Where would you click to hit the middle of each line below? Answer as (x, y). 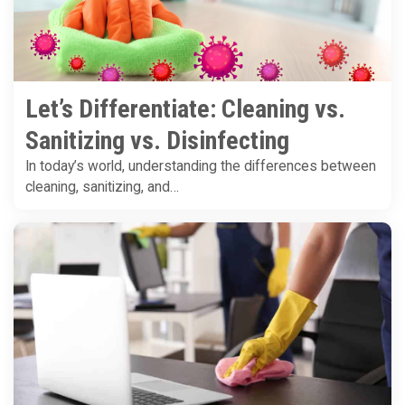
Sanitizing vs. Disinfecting (157, 141)
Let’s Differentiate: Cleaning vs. (185, 109)
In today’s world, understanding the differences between (201, 167)
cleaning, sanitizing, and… (102, 188)
